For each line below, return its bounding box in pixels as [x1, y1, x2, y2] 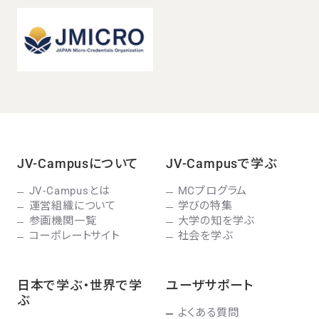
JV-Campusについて [16, 155, 140, 171]
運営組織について [28, 199, 117, 212]
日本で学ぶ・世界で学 [16, 277, 142, 293]
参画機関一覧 [28, 214, 97, 227]
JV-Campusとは [28, 184, 110, 197]
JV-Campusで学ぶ [165, 155, 277, 171]
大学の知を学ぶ [177, 214, 255, 227]
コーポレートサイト [28, 229, 120, 242]
